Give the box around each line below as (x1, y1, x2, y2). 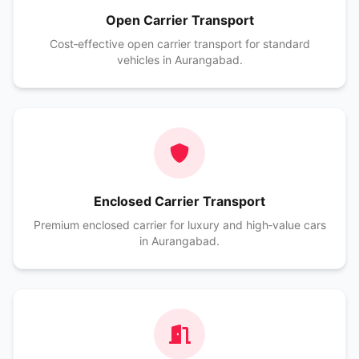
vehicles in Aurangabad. (116, 53, 243, 67)
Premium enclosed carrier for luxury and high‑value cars (33, 218, 326, 232)
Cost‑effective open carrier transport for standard (49, 37, 310, 50)
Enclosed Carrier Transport (94, 193, 265, 209)
